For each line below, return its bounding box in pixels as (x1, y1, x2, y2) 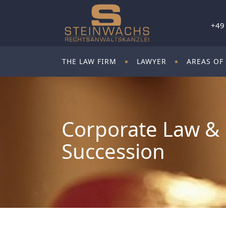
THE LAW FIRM (62, 56, 117, 66)
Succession (62, 137, 165, 165)
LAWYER (137, 56, 166, 66)
